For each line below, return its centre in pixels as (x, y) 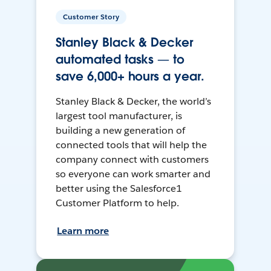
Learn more (83, 231)
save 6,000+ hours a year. (130, 77)
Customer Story (91, 17)
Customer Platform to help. (117, 203)
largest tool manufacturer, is (119, 116)
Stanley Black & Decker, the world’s (133, 102)
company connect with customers (132, 160)
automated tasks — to (120, 60)
